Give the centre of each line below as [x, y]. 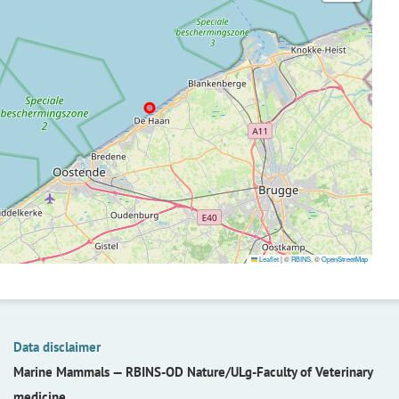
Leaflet [268, 259]
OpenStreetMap [345, 259]
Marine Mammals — [69, 372]
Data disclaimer [57, 347]
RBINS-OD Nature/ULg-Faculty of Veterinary [249, 372]
